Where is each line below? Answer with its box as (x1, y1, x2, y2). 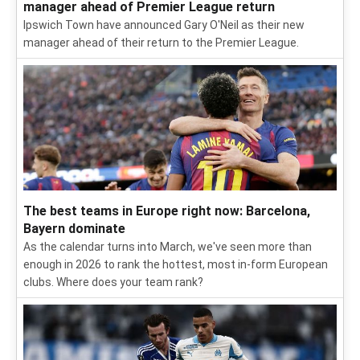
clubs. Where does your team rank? (23, 276, 203, 288)
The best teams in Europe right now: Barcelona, (23, 203, 310, 219)
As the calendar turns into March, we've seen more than (23, 240, 312, 253)
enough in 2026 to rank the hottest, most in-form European (23, 258, 328, 271)
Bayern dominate (23, 221, 125, 236)
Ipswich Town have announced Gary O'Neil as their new (23, 18, 305, 31)
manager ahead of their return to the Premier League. (23, 36, 299, 49)
